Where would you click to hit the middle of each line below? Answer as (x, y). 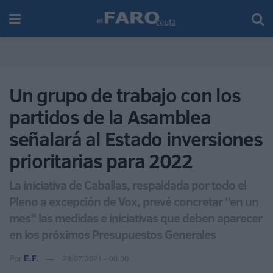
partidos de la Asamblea (110, 117)
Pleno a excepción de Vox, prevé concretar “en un (134, 201)
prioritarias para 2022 (101, 161)
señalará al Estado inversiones (136, 139)
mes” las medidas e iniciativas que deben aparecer (136, 217)
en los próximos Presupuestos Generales (112, 234)
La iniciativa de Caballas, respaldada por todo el (128, 184)
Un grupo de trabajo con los (125, 95)
